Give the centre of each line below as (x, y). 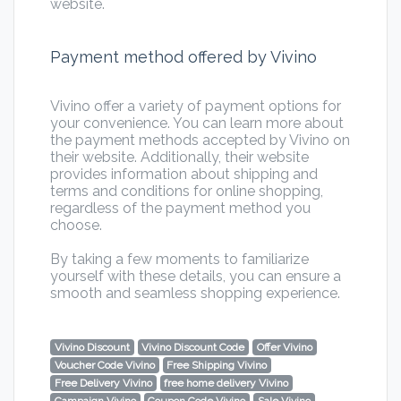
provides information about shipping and (184, 175)
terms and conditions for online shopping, (187, 192)
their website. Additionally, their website (179, 158)
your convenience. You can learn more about (197, 124)
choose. (76, 226)
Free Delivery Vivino (103, 384)
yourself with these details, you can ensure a (196, 277)
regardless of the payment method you (180, 209)
